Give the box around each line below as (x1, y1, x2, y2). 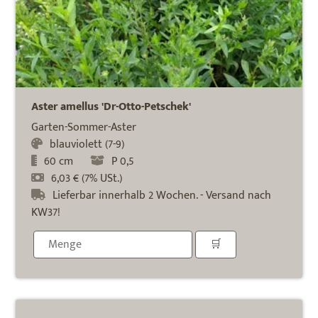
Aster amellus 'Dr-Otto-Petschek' (31, 97, 192, 116)
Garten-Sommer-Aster (31, 117, 137, 137)
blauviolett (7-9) (50, 134, 125, 154)
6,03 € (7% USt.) (51, 168, 123, 188)
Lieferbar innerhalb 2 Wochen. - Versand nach (53, 185, 272, 205)
